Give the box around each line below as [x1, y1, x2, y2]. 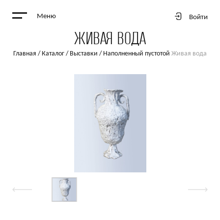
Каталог [42, 50, 64, 57]
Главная [13, 50, 36, 57]
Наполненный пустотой [103, 50, 171, 57]
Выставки [70, 50, 98, 57]
